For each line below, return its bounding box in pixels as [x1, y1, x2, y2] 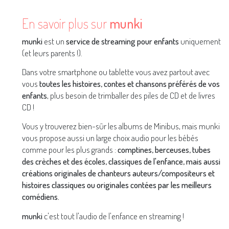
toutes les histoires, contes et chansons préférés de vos [39, 77, 220, 89]
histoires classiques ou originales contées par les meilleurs [22, 179, 212, 191]
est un [42, 35, 66, 47]
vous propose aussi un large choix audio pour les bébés [22, 132, 199, 144]
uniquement [179, 35, 221, 47]
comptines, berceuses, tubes [118, 144, 211, 155]
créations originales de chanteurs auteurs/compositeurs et [22, 167, 215, 179]
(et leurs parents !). [22, 47, 83, 58]
